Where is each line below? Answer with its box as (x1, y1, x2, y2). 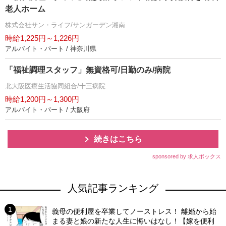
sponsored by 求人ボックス (152, 153, 221, 159)
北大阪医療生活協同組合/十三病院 (5, 82, 105, 90)
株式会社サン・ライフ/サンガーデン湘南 (5, 21, 125, 29)
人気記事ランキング (68, 182, 158, 194)
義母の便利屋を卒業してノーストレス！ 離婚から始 (52, 207, 217, 215)
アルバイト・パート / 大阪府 (5, 105, 90, 114)
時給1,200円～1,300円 (5, 94, 79, 103)
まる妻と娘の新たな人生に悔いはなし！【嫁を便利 (52, 216, 215, 225)
